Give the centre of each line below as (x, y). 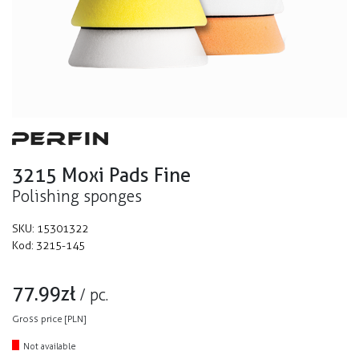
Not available (50, 346)
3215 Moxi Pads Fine (101, 175)
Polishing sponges (77, 196)
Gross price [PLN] (49, 319)
